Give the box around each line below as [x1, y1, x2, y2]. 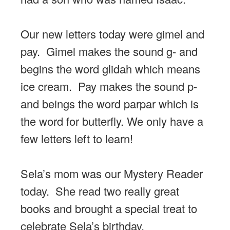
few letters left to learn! [21, 130, 133, 147]
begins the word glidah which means [21, 61, 200, 77]
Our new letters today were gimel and [21, 26, 204, 42]
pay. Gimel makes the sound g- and [21, 43, 198, 60]
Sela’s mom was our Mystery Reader [21, 165, 203, 182]
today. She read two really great [21, 183, 179, 199]
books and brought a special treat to [21, 200, 197, 217]
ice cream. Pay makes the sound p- [21, 78, 197, 94]
